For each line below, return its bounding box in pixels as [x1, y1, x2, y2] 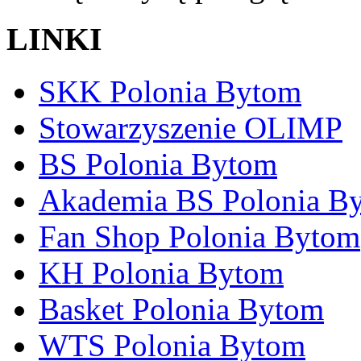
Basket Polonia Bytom [39, 291, 324, 326]
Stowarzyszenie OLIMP [39, 110, 342, 145]
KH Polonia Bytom [39, 255, 284, 290]
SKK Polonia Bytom [39, 73, 301, 109]
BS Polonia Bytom [39, 146, 277, 181]
